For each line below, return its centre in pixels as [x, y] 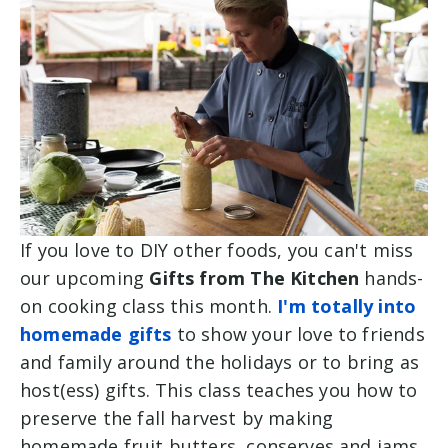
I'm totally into [347, 305]
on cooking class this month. [149, 305]
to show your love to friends [298, 333]
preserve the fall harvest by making [177, 417]
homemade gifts [96, 333]
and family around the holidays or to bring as [220, 361]
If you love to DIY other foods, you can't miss [217, 249]
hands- [391, 277]
